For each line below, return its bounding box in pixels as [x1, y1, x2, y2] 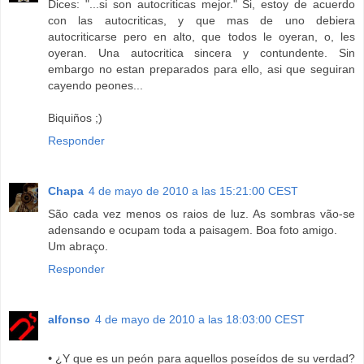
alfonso [48, 312, 90, 326]
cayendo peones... [48, 78, 143, 92]
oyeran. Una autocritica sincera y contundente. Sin [48, 45, 355, 59]
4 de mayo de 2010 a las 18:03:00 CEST [95, 312, 305, 326]
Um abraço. [48, 239, 108, 253]
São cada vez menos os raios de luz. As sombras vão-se [48, 206, 355, 220]
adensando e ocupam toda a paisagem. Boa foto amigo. [48, 223, 337, 236]
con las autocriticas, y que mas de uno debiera [48, 13, 355, 27]
